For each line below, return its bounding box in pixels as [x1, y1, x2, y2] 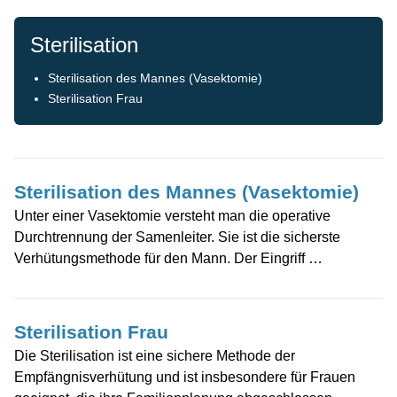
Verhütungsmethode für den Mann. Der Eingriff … [14, 251, 323, 267]
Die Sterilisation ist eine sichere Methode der [14, 348, 295, 364]
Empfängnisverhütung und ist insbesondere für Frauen [14, 370, 355, 385]
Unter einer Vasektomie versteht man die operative [14, 208, 331, 224]
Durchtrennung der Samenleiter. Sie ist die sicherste [14, 230, 340, 245]
